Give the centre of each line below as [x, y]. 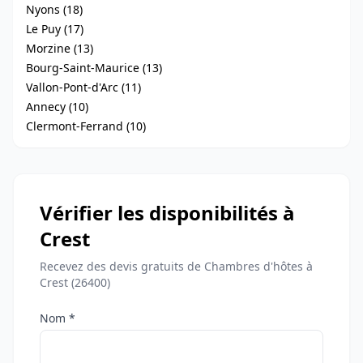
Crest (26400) [75, 282]
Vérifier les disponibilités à [167, 213]
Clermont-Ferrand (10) [86, 126]
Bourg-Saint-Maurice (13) [94, 68]
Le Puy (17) [55, 29]
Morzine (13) [60, 48]
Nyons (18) [54, 9]
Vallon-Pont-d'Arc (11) [83, 87]
